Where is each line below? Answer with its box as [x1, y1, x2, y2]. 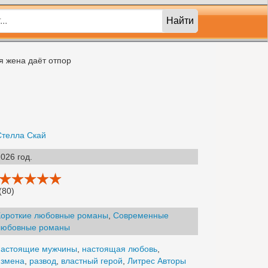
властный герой [61, 256, 123, 266]
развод [29, 256, 56, 266]
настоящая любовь [82, 244, 157, 254]
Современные [113, 211, 169, 220]
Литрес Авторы [127, 256, 186, 266]
